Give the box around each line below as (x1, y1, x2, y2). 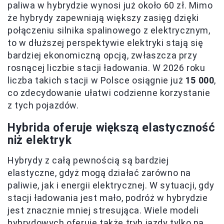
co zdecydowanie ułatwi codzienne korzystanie (7, 87, 210, 98)
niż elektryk (7, 133, 72, 147)
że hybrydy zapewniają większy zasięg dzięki (7, 12, 199, 23)
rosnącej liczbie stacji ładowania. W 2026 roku (7, 62, 205, 73)
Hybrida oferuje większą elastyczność (7, 121, 215, 134)
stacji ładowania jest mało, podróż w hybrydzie (7, 192, 208, 203)
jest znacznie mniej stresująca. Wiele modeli (7, 205, 199, 215)
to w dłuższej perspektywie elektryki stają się (7, 37, 203, 48)
